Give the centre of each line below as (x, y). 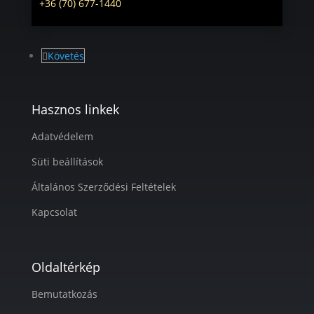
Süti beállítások (67, 162)
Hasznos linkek (75, 109)
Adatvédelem (62, 136)
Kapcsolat (54, 212)
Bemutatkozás (64, 294)
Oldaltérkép (66, 267)
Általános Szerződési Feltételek (103, 187)
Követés (66, 56)
